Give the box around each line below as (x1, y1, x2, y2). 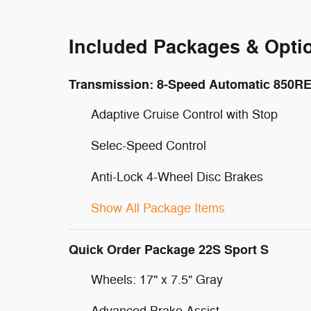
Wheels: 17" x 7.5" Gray (91, 272, 223, 287)
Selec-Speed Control (91, 138, 206, 153)
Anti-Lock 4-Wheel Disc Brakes (91, 169, 263, 185)
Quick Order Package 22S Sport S (69, 242, 269, 258)
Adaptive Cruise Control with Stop (91, 107, 278, 122)
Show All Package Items (91, 201, 225, 216)
